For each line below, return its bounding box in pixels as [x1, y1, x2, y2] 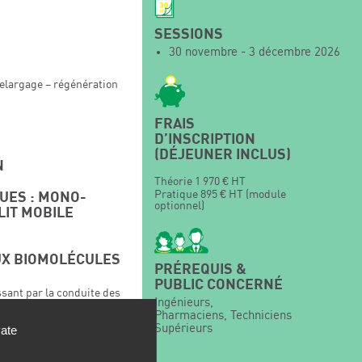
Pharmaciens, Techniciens [154, 309, 292, 322]
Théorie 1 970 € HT [154, 175, 246, 187]
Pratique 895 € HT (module [154, 188, 286, 200]
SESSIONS [154, 26, 223, 42]
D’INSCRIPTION [154, 131, 255, 147]
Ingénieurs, [154, 296, 213, 309]
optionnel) [154, 200, 204, 212]
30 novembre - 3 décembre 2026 [169, 45, 340, 59]
